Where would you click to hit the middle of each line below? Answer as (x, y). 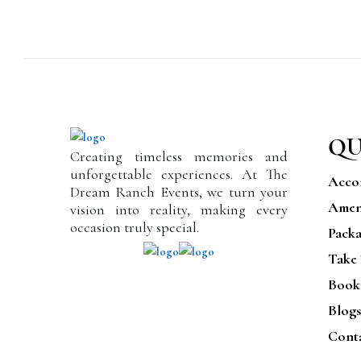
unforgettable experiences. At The (179, 174)
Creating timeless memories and (179, 156)
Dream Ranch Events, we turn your (179, 191)
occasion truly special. (135, 227)
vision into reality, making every (179, 209)
